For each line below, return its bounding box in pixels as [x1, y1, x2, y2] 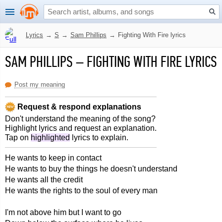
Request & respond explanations [15, 102, 141, 111]
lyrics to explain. [70, 133, 128, 142]
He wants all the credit [5, 175, 83, 184]
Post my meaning [14, 81, 65, 88]
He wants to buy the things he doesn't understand [5, 165, 177, 173]
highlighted [31, 133, 70, 142]
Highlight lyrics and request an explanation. [5, 124, 157, 132]
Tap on [5, 133, 31, 142]
